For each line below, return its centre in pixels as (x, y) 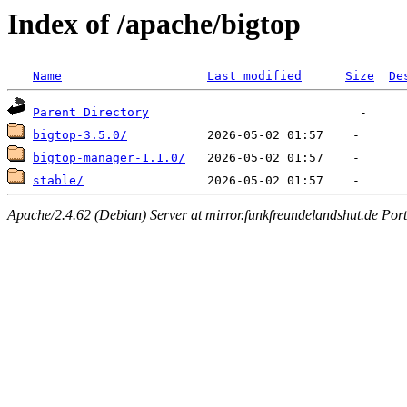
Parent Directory (91, 113)
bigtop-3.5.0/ (80, 135)
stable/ (58, 181)
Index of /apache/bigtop (154, 24)
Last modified (254, 76)
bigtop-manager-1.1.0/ (109, 158)
